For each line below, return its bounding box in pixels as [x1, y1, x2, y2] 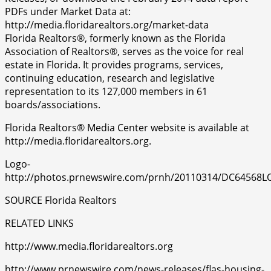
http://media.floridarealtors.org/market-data [5, 18, 209, 31]
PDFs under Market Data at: [5, 4, 131, 18]
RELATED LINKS [5, 216, 74, 230]
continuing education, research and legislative [5, 71, 215, 85]
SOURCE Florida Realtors [5, 193, 117, 207]
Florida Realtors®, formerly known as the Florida [5, 31, 226, 45]
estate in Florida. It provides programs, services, [5, 57, 223, 71]
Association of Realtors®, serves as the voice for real [5, 44, 244, 58]
